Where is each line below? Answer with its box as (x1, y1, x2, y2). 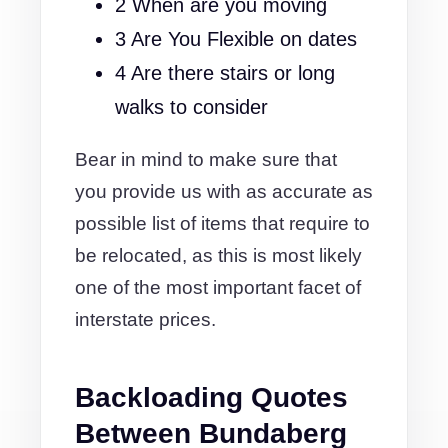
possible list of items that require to (75, 213, 370, 234)
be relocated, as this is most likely (75, 245, 362, 266)
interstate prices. (75, 309, 216, 330)
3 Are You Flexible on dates (115, 28, 357, 50)
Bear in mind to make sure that (75, 149, 337, 170)
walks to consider (115, 96, 268, 118)
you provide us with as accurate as (75, 181, 373, 202)
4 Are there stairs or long (115, 62, 335, 84)
